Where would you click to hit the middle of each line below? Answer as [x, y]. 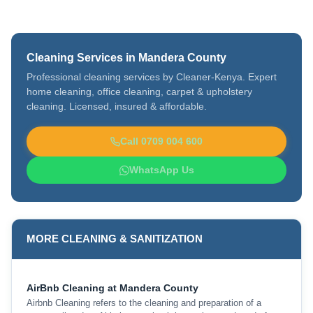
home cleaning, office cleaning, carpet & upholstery [140, 92]
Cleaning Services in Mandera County [127, 58]
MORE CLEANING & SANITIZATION [114, 239]
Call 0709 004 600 [161, 142]
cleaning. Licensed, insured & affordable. [117, 107]
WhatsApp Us [161, 170]
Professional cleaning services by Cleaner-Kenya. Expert [152, 78]
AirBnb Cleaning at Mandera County [112, 287]
